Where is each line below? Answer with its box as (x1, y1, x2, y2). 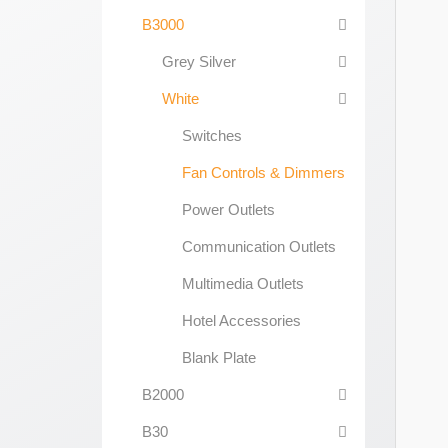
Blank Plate (182, 349, 256, 366)
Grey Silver (162, 53, 236, 70)
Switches (182, 127, 242, 144)
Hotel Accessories (182, 312, 301, 329)
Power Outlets (182, 201, 275, 218)
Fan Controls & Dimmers (182, 164, 345, 181)
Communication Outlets (182, 238, 336, 255)
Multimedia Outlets (182, 275, 304, 292)
